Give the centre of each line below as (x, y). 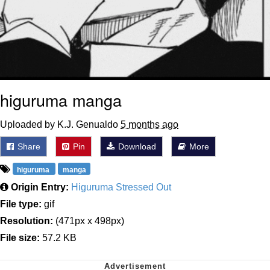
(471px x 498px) (89, 221)
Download (136, 147)
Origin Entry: (40, 187)
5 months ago (149, 125)
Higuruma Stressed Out (121, 187)
